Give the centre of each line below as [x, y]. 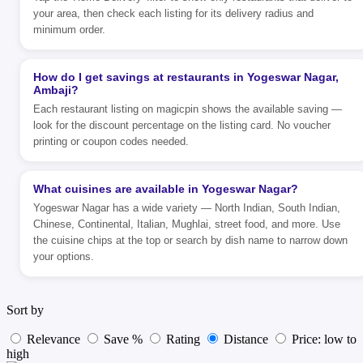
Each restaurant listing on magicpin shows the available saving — [188, 109]
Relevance [53, 340]
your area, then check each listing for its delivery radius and [173, 14]
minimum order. [69, 30]
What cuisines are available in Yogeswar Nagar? [166, 189]
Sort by [25, 310]
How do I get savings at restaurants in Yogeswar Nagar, [186, 77]
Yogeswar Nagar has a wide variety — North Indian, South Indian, [187, 208]
